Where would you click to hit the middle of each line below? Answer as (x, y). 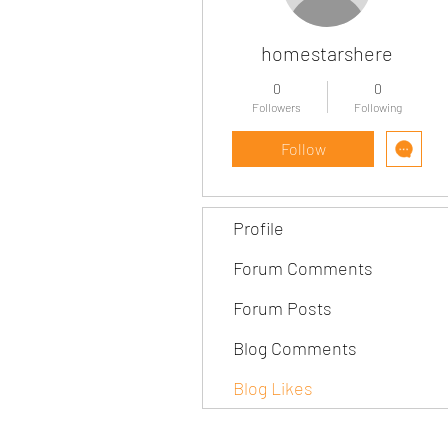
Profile (258, 228)
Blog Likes (273, 388)
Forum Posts (282, 308)
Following (377, 107)
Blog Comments (295, 348)
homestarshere (327, 53)
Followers (276, 107)
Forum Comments (303, 268)
